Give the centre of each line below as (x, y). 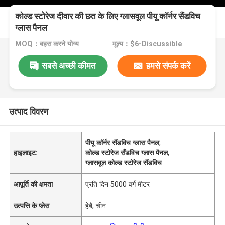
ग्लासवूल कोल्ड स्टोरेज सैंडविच (124, 162)
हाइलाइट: (26, 152)
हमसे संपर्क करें (168, 66)
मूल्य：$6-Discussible (147, 44)
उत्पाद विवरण (28, 111)
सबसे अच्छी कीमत (69, 66)
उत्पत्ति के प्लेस (32, 206)
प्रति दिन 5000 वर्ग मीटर (118, 184)
